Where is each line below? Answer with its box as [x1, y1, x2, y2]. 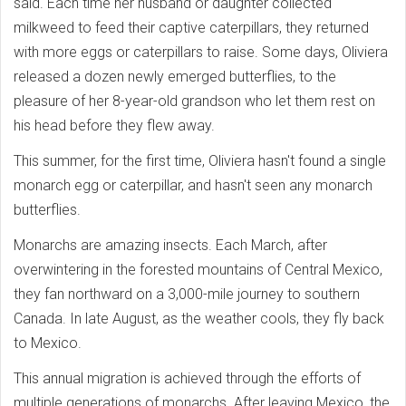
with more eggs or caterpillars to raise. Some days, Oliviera [14, 43, 388, 61]
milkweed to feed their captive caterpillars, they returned [14, 19, 369, 36]
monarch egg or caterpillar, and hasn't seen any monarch [14, 177, 372, 194]
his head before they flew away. [14, 117, 215, 134]
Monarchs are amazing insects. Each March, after [14, 237, 327, 254]
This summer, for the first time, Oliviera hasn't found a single [14, 152, 386, 169]
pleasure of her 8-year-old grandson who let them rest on [14, 92, 375, 110]
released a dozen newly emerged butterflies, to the [14, 68, 336, 85]
